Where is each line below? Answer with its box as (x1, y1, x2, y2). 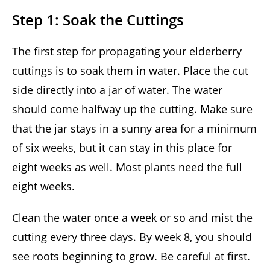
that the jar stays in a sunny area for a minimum (12, 121, 257, 136)
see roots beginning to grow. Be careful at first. (12, 249, 250, 264)
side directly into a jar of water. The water (12, 83, 222, 98)
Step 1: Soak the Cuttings (12, 10, 184, 30)
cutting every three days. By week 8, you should (12, 230, 252, 245)
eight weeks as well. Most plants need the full (12, 160, 242, 175)
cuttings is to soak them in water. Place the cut (12, 63, 248, 78)
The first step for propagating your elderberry (12, 44, 242, 59)
